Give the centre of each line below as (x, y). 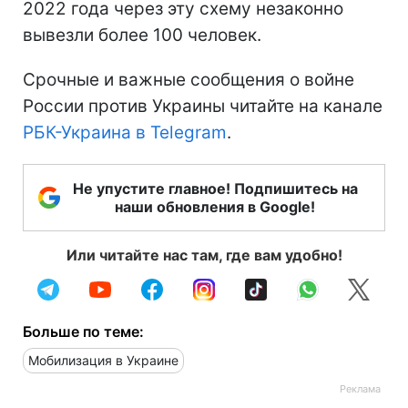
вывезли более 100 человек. (142, 35)
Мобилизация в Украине (103, 360)
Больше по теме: (83, 331)
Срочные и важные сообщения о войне (189, 79)
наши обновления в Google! (215, 206)
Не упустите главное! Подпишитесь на (215, 188)
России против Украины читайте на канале (203, 106)
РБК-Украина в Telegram (125, 132)
